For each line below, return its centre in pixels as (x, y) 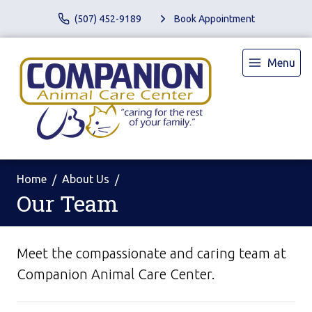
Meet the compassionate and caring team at (151, 253)
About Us (86, 179)
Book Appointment (214, 18)
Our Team (68, 203)
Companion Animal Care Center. (118, 274)
